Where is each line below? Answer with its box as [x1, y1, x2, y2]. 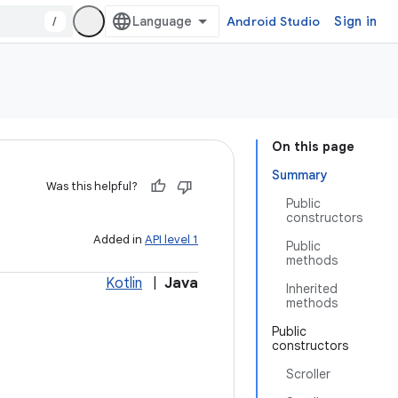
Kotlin [106, 275, 142, 292]
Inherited [286, 281, 338, 297]
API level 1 [145, 232, 198, 247]
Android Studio [226, 13, 321, 29]
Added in [93, 232, 145, 247]
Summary [272, 167, 328, 183]
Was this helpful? [46, 179, 138, 194]
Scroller [286, 366, 330, 382]
